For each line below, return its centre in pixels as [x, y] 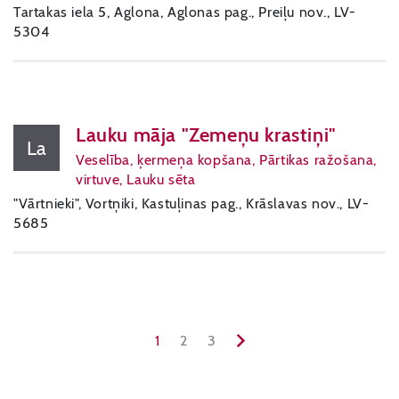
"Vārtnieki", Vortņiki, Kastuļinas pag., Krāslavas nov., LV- [191, 204]
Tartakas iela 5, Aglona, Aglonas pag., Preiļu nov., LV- [185, 12]
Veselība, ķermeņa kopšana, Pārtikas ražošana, [227, 160]
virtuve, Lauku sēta [136, 179]
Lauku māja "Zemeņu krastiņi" [206, 135]
